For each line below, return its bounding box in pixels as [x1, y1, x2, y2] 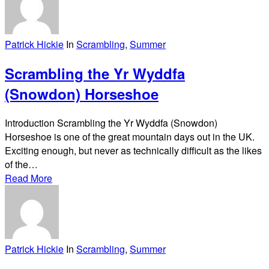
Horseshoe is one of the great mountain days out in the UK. [5, 130, 255, 144]
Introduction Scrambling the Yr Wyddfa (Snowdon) [5, 116, 217, 130]
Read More [5, 171, 52, 186]
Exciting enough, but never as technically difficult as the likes [5, 144, 262, 158]
